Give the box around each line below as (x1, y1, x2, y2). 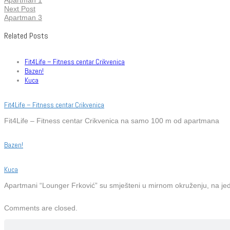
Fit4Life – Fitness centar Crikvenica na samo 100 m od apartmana (4, 116, 219, 125)
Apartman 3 (4, 13, 42, 22)
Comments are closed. (4, 203, 78, 212)
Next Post (4, 4, 35, 13)
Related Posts (4, 30, 48, 42)
